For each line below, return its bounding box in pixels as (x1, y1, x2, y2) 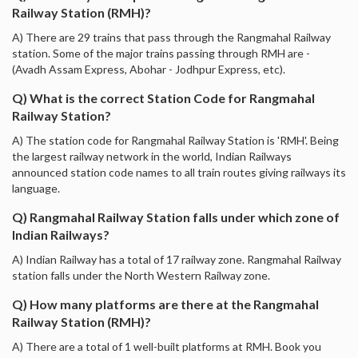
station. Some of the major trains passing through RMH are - (12, 46, 310, 60)
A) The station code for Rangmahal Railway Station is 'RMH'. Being (12, 133, 339, 147)
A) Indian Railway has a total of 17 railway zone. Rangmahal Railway (12, 252, 341, 266)
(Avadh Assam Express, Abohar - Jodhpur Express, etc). (12, 62, 285, 76)
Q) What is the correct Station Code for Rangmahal (12, 89, 315, 105)
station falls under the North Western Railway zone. (12, 268, 270, 282)
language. (12, 181, 60, 195)
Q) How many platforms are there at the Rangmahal (12, 296, 319, 312)
